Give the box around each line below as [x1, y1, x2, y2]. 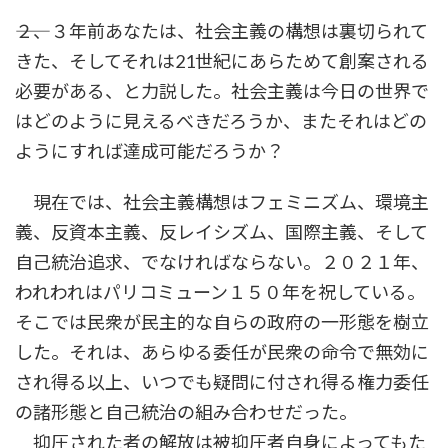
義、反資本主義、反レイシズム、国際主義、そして [15, 221, 428, 244]
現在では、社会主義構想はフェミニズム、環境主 [15, 191, 429, 214]
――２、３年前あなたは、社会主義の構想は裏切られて [15, 20, 428, 43]
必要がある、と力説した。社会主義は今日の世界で [15, 80, 429, 103]
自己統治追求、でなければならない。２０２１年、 [15, 251, 429, 274]
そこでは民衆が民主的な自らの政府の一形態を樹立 [15, 311, 429, 334]
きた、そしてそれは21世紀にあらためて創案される [15, 50, 429, 73]
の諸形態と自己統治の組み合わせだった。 [15, 401, 357, 424]
